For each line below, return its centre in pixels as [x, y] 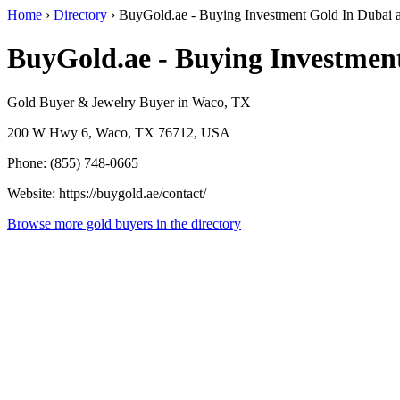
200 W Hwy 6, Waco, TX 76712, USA [119, 132]
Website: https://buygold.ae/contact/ [107, 193]
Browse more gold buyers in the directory [124, 223]
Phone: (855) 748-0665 [73, 162]
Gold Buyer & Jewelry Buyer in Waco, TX [129, 102]
